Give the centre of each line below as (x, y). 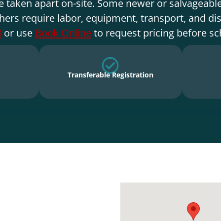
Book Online (63, 32)
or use (18, 32)
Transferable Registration (110, 75)
